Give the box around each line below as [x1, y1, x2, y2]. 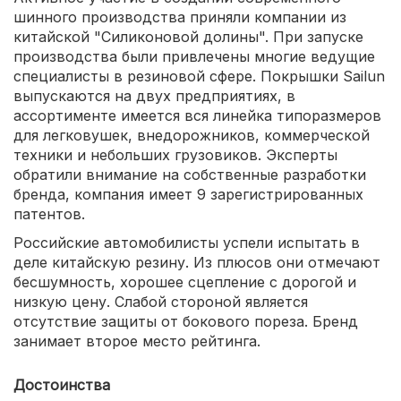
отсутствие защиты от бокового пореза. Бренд [13, 312, 358, 331]
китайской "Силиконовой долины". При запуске [13, 28, 363, 47]
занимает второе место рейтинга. [13, 332, 260, 351]
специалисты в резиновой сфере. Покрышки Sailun [13, 67, 385, 86]
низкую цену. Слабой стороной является [13, 293, 308, 311]
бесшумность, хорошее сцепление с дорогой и [13, 273, 356, 292]
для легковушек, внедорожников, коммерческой [13, 126, 370, 145]
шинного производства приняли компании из [13, 8, 346, 27]
